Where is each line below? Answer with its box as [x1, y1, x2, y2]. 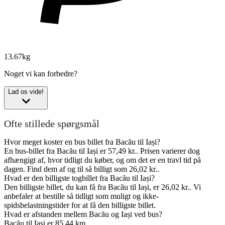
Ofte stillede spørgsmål [4, 118, 99, 129]
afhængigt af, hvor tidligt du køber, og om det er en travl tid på [4, 156, 201, 165]
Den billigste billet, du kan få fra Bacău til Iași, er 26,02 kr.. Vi [4, 183, 201, 192]
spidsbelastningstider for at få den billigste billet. [4, 201, 156, 210]
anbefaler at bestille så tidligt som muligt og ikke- [4, 192, 159, 201]
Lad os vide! [8, 88, 44, 96]
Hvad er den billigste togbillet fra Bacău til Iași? [4, 174, 155, 183]
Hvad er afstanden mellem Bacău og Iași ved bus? [4, 210, 162, 219]
